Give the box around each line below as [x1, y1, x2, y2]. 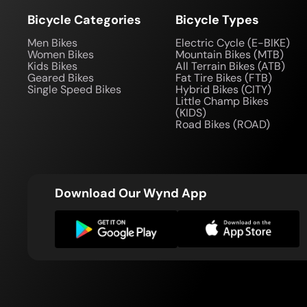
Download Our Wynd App [55, 185, 207, 201]
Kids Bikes [27, 59, 77, 73]
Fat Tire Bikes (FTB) [175, 71, 272, 85]
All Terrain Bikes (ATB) [175, 59, 285, 73]
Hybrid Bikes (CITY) [175, 82, 271, 97]
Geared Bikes [27, 71, 94, 85]
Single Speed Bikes [27, 82, 121, 97]
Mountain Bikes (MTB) [175, 47, 284, 62]
